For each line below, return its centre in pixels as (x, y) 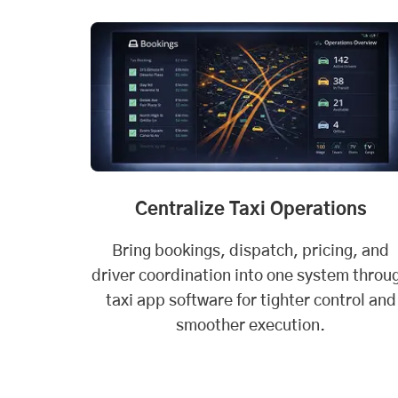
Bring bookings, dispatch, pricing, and (251, 251)
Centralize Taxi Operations (251, 209)
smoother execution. (251, 326)
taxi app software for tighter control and (251, 301)
